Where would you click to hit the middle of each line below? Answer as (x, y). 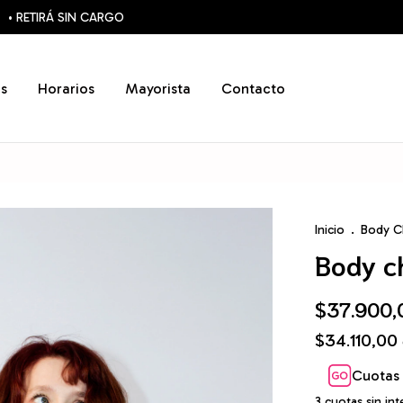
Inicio (330, 230)
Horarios (66, 88)
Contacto (253, 88)
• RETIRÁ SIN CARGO (66, 17)
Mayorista (158, 88)
